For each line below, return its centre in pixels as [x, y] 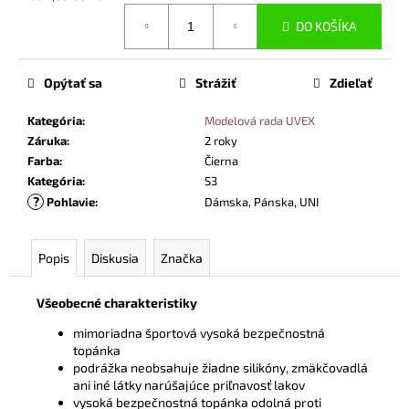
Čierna [221, 160]
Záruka [47, 140]
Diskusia [115, 257]
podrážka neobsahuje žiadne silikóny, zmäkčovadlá [220, 367]
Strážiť [216, 82]
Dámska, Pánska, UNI [262, 201]
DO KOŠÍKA [326, 26]
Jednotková [59, 11]
